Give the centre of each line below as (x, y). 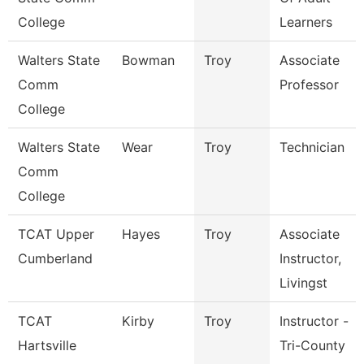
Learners (306, 22)
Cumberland (55, 258)
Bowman (148, 60)
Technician (312, 147)
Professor (309, 84)
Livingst (303, 283)
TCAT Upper (56, 234)
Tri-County (312, 345)
